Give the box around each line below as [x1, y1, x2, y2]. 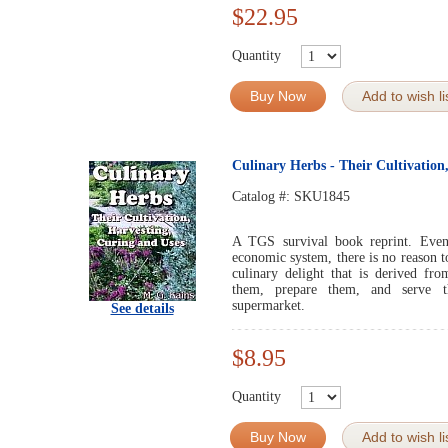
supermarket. [232, 298, 305, 313]
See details [110, 301, 174, 316]
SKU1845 [294, 189, 350, 204]
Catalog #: [232, 189, 294, 204]
